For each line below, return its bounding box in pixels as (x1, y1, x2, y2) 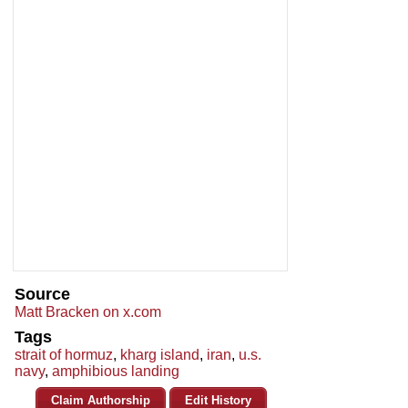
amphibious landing (52, 363, 179, 380)
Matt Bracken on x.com (15, 304, 161, 321)
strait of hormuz (15, 347, 113, 363)
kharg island (120, 347, 199, 363)
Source (15, 285, 70, 304)
